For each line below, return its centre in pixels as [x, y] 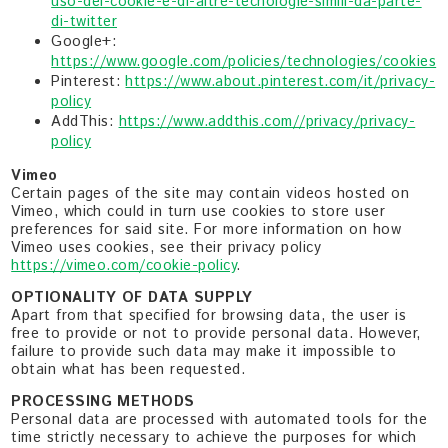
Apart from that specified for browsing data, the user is [209, 316]
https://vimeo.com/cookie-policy [124, 265]
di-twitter [84, 22]
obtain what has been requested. [128, 370]
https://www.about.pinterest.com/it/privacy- [280, 82]
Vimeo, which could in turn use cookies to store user [198, 211]
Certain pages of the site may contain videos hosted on [210, 193]
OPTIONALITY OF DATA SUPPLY [132, 298]
